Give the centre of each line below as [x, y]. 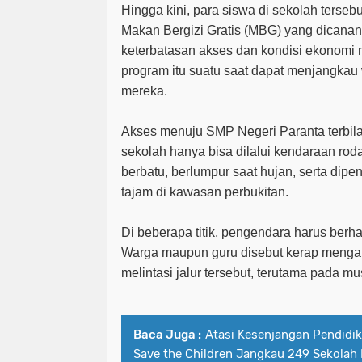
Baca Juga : [167, 334]
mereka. [144, 90]
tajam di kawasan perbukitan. [205, 192]
